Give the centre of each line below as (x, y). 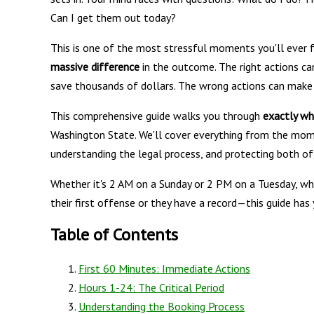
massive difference (95, 66)
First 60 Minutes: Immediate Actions (164, 268)
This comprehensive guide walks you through (157, 115)
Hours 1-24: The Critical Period (151, 287)
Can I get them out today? (113, 17)
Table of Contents (114, 234)
